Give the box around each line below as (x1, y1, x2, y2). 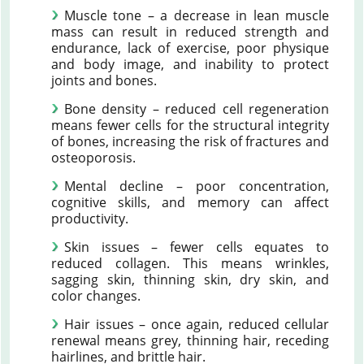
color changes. (51, 286, 141, 305)
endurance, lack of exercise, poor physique (51, 38, 329, 57)
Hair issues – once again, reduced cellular (64, 314, 329, 333)
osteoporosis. (51, 148, 136, 167)
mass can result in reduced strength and (51, 22, 329, 41)
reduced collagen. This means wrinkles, (51, 253, 329, 272)
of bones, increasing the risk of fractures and (51, 132, 329, 150)
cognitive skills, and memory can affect (51, 193, 329, 211)
